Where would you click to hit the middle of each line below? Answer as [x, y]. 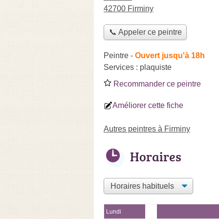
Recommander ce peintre [156, 84]
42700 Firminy [129, 9]
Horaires [156, 156]
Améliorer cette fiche [148, 105]
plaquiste [156, 67]
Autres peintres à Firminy [147, 129]
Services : [122, 67]
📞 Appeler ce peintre [145, 32]
